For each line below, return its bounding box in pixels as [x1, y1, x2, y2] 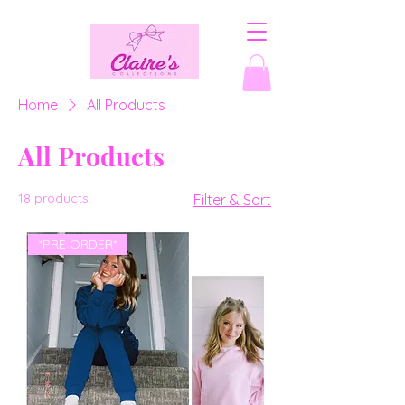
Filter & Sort [193, 190, 271, 209]
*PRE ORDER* [39, 235, 118, 252]
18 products [18, 189, 89, 206]
